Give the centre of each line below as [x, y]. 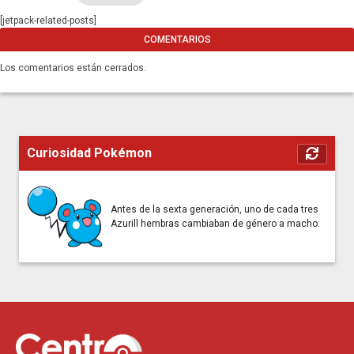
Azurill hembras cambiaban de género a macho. [215, 223]
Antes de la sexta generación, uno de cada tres [215, 209]
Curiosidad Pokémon [89, 153]
